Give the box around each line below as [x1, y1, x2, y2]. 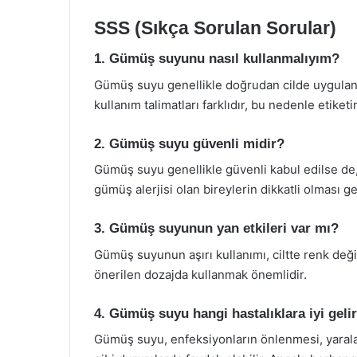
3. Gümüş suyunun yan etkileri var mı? [94, 221, 339, 236]
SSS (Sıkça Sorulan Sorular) [94, 17, 336, 38]
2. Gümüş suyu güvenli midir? [94, 135, 284, 151]
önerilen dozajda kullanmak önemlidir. [94, 266, 307, 282]
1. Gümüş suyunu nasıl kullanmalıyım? [94, 51, 339, 66]
